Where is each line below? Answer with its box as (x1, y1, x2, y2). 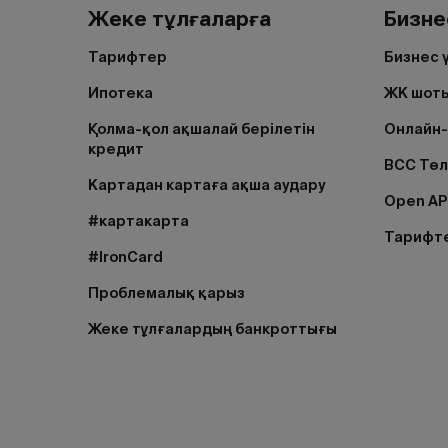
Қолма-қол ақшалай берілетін (88, 120, 315, 138)
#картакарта (88, 212, 189, 230)
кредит (88, 140, 144, 158)
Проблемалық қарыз (88, 284, 245, 302)
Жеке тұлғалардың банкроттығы (88, 320, 337, 338)
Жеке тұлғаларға (88, 7, 271, 31)
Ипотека (88, 84, 153, 102)
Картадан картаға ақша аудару (88, 176, 326, 194)
